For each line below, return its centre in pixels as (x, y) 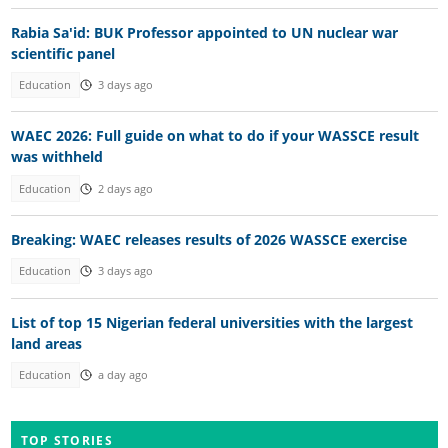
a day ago (122, 374)
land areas (46, 343)
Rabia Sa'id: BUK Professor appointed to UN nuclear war (204, 32)
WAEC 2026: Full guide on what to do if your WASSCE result (214, 136)
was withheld (56, 157)
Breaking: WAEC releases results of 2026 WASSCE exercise (208, 240)
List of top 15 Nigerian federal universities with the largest (211, 322)
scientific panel (62, 53)
